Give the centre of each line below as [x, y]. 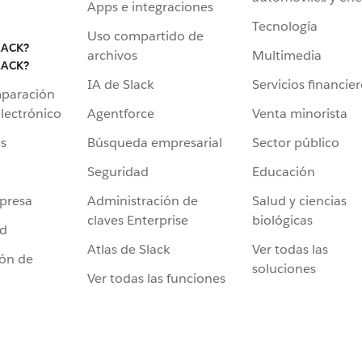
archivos [112, 56]
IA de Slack [120, 85]
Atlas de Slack [128, 250]
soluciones [284, 269]
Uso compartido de [145, 36]
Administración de [143, 201]
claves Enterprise [138, 221]
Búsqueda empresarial [155, 143]
